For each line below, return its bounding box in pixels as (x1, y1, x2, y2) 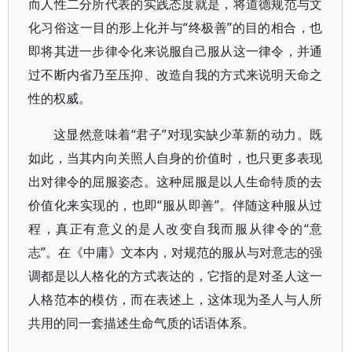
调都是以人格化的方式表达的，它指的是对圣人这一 (28, 267, 323, 284)
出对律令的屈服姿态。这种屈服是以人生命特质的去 (28, 173, 323, 190)
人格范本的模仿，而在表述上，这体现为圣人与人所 (28, 291, 323, 308)
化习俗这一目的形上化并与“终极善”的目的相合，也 (28, 19, 323, 36)
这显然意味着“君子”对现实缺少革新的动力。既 (53, 126, 323, 143)
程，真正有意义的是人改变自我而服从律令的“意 (28, 220, 323, 237)
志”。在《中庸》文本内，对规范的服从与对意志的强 (28, 244, 323, 261)
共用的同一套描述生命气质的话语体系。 (28, 314, 255, 332)
